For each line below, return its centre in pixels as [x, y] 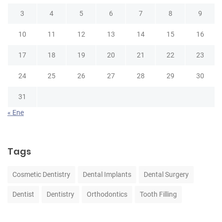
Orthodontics [107, 194]
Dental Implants [107, 174]
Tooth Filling [158, 194]
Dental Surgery [166, 174]
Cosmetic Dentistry [41, 174]
